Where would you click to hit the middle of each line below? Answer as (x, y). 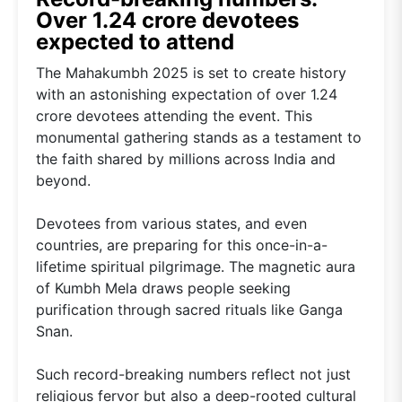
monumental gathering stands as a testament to (199, 138)
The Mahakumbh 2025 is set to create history (191, 73)
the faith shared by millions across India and (186, 159)
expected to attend (135, 42)
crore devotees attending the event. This (174, 116)
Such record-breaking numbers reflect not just (193, 375)
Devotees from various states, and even (171, 224)
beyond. (63, 181)
